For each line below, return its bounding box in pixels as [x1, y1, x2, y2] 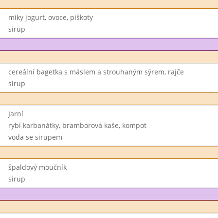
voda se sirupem [8, 132, 62, 142]
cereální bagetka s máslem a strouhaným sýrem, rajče [8, 67, 184, 76]
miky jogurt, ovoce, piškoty [8, 13, 93, 22]
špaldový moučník [8, 163, 67, 172]
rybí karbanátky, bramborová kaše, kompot [8, 121, 146, 130]
